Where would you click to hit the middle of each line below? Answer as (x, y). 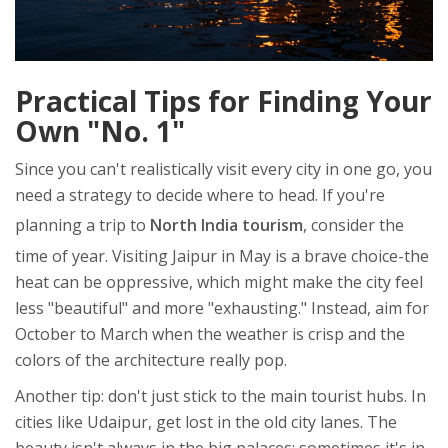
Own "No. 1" (100, 131)
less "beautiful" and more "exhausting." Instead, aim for (222, 308)
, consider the (353, 225)
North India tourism (226, 225)
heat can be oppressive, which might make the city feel (219, 282)
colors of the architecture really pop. (151, 360)
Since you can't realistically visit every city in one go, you (223, 169)
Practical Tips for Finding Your (223, 101)
